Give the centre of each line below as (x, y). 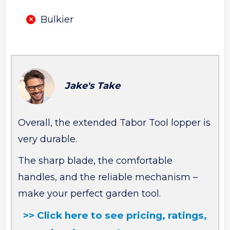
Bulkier (57, 20)
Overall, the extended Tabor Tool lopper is (114, 123)
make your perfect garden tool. (90, 194)
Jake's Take (93, 85)
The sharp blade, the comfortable (95, 161)
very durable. (48, 139)
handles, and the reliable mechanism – (108, 177)
